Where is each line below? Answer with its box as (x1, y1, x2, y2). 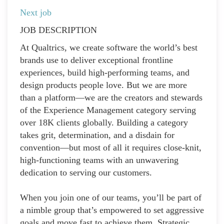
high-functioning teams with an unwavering (20, 154, 178, 165)
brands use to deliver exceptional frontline (20, 54, 173, 65)
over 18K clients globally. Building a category (20, 117, 188, 127)
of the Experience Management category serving (20, 104, 196, 115)
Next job (20, 7, 51, 17)
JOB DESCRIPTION (20, 24, 97, 35)
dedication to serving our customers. (20, 167, 152, 177)
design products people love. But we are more (20, 79, 187, 90)
